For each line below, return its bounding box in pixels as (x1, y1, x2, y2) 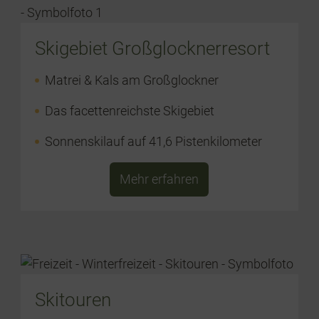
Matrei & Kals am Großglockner (44, 73, 219, 88)
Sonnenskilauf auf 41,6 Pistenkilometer (44, 134, 262, 149)
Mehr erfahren (120, 172, 199, 187)
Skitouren (34, 289, 111, 311)
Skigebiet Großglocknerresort (34, 38, 270, 59)
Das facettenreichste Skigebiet (44, 103, 214, 118)
